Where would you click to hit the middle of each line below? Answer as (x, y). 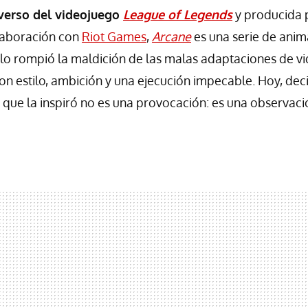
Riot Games (114, 36)
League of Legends (178, 14)
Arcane (172, 36)
